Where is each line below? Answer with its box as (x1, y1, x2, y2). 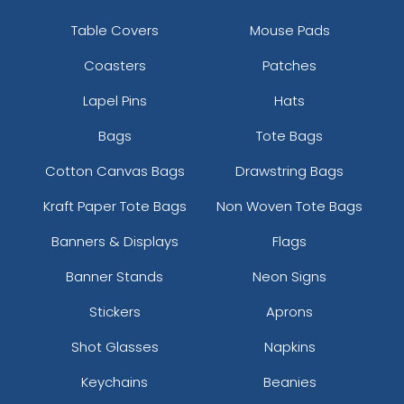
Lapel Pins (82, 90, 147, 110)
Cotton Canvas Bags (44, 161, 185, 180)
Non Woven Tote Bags (216, 196, 363, 216)
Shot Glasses (70, 336, 159, 356)
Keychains (81, 372, 148, 391)
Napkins (263, 336, 316, 356)
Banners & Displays (50, 231, 179, 251)
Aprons (266, 301, 313, 321)
